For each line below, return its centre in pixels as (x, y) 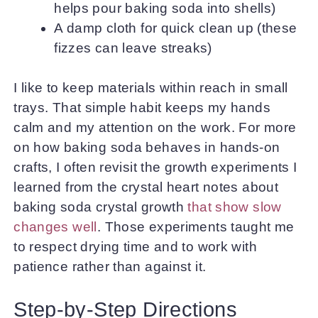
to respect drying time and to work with (136, 247)
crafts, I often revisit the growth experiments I (155, 167)
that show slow (235, 207)
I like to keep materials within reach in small (151, 88)
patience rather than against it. (110, 267)
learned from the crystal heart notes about (146, 187)
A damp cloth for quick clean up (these (176, 28)
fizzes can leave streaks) (133, 48)
